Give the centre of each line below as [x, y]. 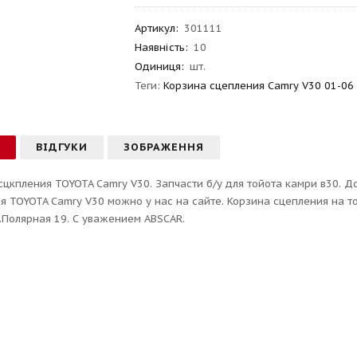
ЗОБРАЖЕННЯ [164, 147]
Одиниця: [160, 67]
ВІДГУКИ [62, 147]
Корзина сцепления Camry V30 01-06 [259, 86]
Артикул [155, 28]
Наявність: [162, 47]
